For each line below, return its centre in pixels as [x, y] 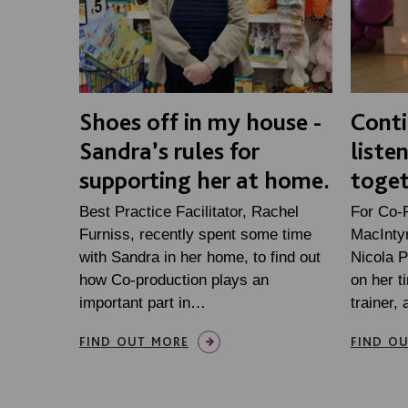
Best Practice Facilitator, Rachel [189, 211]
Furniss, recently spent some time [195, 234]
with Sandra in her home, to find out [200, 257]
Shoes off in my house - [200, 121]
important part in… [143, 302]
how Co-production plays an [174, 280]
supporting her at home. [204, 179]
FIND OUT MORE [134, 341]
